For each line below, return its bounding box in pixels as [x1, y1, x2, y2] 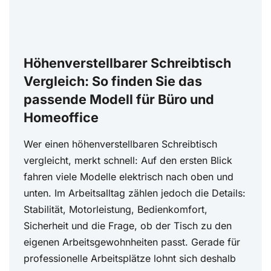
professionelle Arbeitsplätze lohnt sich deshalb [24, 252, 236, 265]
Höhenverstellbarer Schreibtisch [24, 55, 231, 71]
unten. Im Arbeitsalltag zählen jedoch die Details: [24, 187, 246, 200]
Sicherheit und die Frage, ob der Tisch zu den [24, 220, 232, 232]
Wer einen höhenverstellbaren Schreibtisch [24, 138, 217, 151]
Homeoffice [24, 109, 99, 126]
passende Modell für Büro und [24, 91, 214, 108]
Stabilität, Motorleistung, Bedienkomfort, [24, 203, 207, 216]
